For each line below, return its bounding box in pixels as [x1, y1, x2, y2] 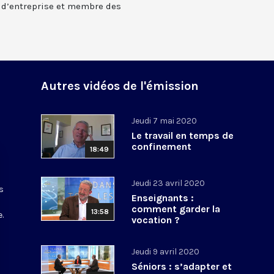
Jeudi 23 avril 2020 [131, 177, 206, 188]
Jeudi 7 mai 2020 [131, 115, 198, 126]
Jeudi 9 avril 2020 [131, 246, 200, 257]
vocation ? [131, 213, 180, 226]
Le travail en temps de [131, 129, 234, 141]
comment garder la [131, 202, 221, 215]
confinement [131, 140, 192, 152]
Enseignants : [131, 191, 194, 204]
